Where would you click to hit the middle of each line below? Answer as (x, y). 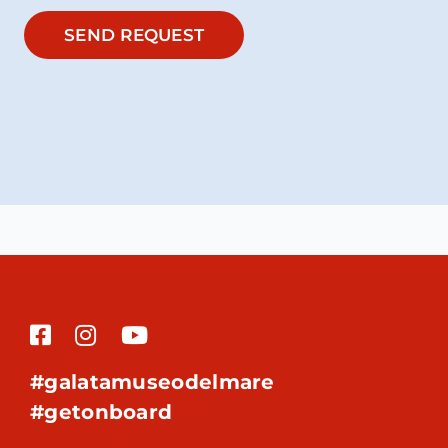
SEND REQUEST (134, 35)
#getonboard (101, 412)
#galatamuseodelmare (152, 382)
